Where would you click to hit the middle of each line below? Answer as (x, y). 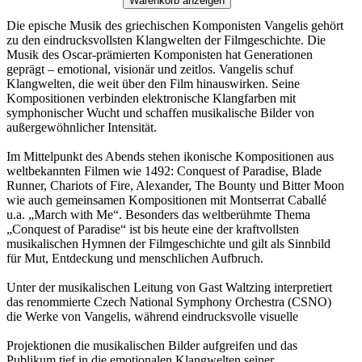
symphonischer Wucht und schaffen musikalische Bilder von (160, 113)
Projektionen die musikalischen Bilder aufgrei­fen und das (152, 346)
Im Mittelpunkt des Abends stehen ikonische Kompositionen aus (170, 157)
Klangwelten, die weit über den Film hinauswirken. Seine (153, 84)
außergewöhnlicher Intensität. (82, 128)
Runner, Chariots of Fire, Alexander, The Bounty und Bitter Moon (175, 186)
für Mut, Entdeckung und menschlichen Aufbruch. (135, 259)
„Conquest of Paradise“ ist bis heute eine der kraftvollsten (153, 229)
